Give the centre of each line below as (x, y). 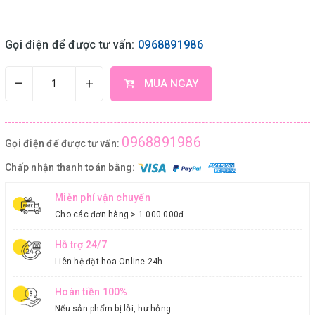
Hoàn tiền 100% (91, 291)
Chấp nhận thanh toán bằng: (71, 167)
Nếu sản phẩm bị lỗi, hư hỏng (113, 308)
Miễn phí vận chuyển (103, 197)
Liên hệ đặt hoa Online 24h (109, 261)
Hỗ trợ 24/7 (81, 244)
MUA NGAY (170, 83)
